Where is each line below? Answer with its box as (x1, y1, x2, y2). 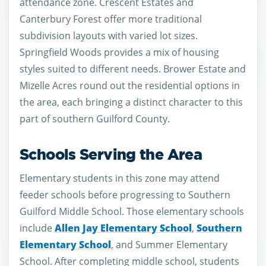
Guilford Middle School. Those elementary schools (20, 204, 244, 218)
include (20, 221, 55, 235)
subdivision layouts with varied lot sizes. (20, 28, 198, 42)
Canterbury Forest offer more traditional (20, 12, 202, 26)
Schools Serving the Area (20, 144, 202, 165)
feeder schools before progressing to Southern (20, 188, 230, 201)
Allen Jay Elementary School (55, 221, 192, 235)
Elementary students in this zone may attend (20, 171, 220, 185)
